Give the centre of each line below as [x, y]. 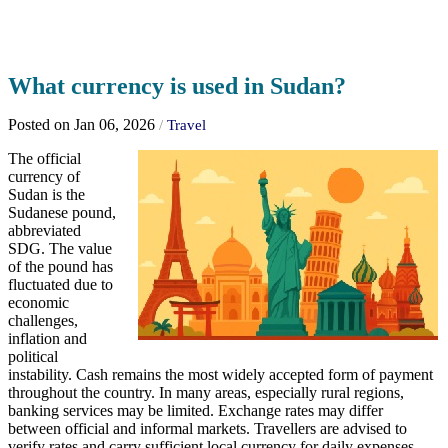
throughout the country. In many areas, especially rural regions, [206, 393]
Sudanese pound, [62, 213]
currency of [44, 177]
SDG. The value [60, 249]
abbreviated [44, 231]
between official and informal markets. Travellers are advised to [207, 429]
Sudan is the [46, 195]
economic [38, 303]
